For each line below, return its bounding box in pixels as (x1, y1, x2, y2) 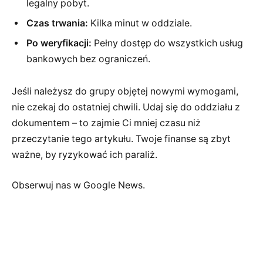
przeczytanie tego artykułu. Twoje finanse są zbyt (12, 133, 231, 145)
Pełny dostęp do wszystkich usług (92, 37, 243, 49)
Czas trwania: (26, 17, 88, 29)
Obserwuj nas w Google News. (12, 179, 145, 191)
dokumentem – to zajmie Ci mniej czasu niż (12, 117, 201, 129)
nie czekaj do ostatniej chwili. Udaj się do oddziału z (12, 102, 240, 113)
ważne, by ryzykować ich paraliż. (12, 149, 157, 161)
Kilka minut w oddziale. (88, 17, 192, 29)
